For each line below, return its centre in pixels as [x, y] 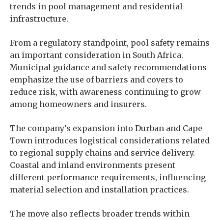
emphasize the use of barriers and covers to [96, 80]
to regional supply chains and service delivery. [102, 153]
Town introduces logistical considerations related [110, 140]
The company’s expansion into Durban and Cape [106, 128]
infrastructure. [39, 19]
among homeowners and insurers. [78, 104]
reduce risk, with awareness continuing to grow [105, 92]
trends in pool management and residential [96, 6]
